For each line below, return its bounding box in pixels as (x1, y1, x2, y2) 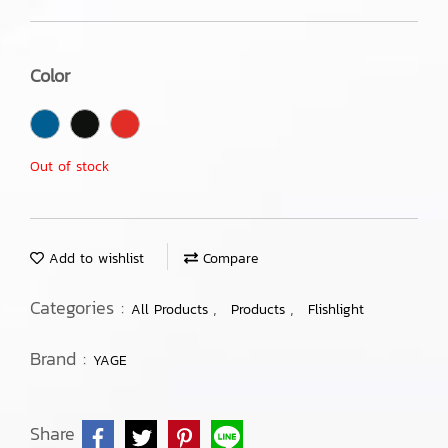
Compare (198, 248, 258, 269)
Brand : (30, 345, 93, 372)
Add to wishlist (44, 248, 144, 269)
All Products (131, 299, 213, 320)
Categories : (30, 294, 131, 321)
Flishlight (308, 299, 364, 320)
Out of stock (30, 156, 109, 177)
